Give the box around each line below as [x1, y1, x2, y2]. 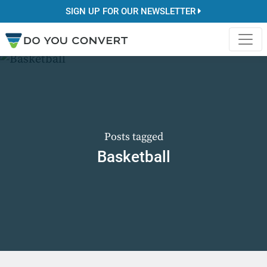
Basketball [97, 148, 170, 166]
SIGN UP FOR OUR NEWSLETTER [66, 6, 198, 17]
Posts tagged [104, 130, 163, 144]
